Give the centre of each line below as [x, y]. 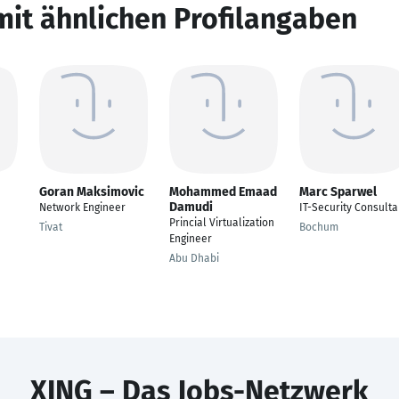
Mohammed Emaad [223, 192]
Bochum [319, 227]
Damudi [191, 207]
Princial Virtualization [222, 223]
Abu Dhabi [194, 258]
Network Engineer [82, 208]
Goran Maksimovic [92, 192]
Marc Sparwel [338, 192]
